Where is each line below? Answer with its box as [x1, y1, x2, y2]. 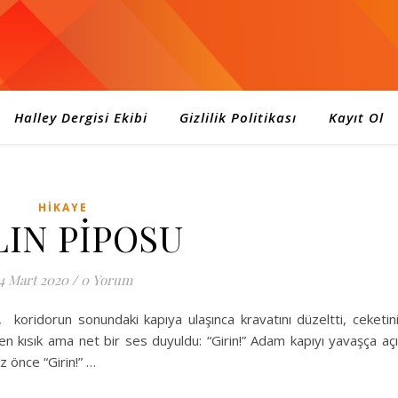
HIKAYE [37, 200, 88, 215]
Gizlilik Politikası [179, 108, 297, 126]
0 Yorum [81, 271, 132, 289]
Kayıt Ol [329, 108, 384, 126]
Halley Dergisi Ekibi [14, 108, 147, 126]
